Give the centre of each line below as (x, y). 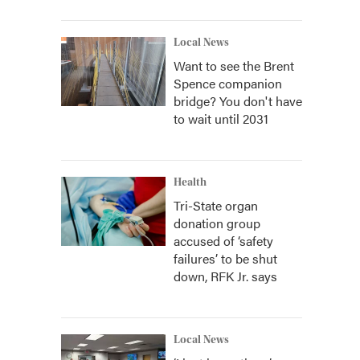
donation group (217, 223)
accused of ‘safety (223, 241)
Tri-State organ (216, 205)
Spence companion (228, 83)
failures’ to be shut (225, 258)
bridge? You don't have (238, 101)
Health (190, 182)
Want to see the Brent (234, 65)
